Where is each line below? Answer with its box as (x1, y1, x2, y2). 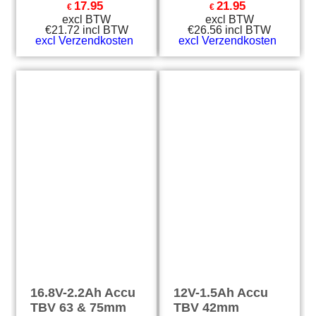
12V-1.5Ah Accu (174, 286, 268, 300)
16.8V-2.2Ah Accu (30, 286, 136, 300)
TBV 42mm (174, 300, 239, 315)
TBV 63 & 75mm (30, 300, 127, 315)
